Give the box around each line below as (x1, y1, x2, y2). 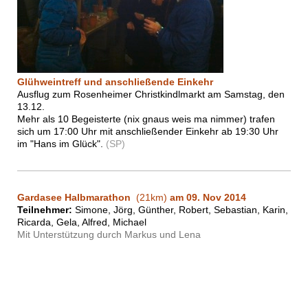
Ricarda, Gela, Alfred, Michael (17, 217, 146, 228)
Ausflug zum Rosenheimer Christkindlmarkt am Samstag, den (17, 89, 285, 100)
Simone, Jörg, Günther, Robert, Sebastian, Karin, (72, 204, 288, 216)
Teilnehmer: (17, 204, 72, 216)
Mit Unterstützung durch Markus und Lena (17, 229, 201, 241)
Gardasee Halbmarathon (17, 192, 133, 203)
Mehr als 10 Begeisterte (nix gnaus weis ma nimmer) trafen (17, 113, 275, 125)
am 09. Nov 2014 (170, 192, 246, 203)
